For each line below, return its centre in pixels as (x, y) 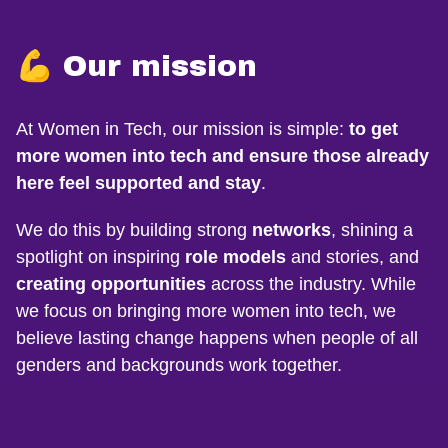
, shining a (372, 230)
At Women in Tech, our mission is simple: (182, 129)
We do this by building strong (134, 230)
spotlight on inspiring (100, 257)
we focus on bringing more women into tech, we (206, 311)
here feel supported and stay (138, 183)
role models (235, 257)
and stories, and (352, 257)
